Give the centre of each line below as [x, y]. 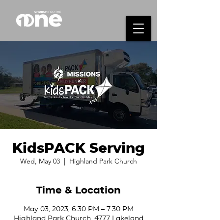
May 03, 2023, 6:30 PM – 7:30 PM [79, 209]
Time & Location [79, 190]
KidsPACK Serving [79, 148]
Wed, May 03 [40, 161]
